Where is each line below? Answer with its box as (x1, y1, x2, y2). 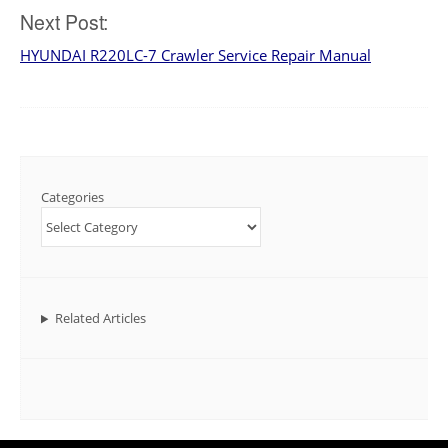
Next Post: (20, 7, 108, 36)
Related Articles (54, 309, 146, 328)
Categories (41, 188, 104, 207)
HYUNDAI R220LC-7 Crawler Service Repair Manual (20, 45, 371, 66)
